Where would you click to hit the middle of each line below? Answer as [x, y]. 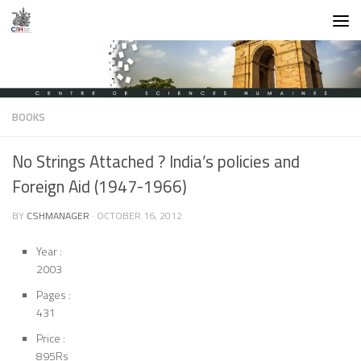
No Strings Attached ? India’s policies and [156, 162]
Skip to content [63, 25]
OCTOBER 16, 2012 [139, 216]
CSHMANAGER [58, 216]
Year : [49, 251]
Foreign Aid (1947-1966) [100, 187]
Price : [51, 338]
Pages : [54, 295]
